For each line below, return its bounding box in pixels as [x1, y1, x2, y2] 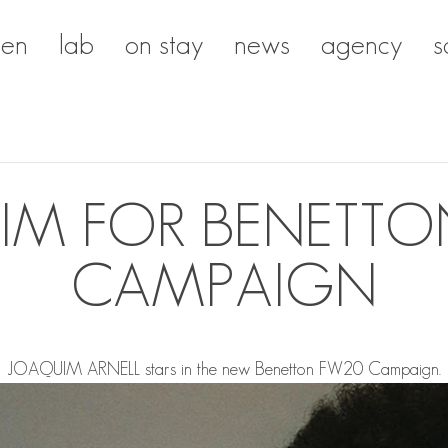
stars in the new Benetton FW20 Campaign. [139, 359, 441, 379]
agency [320, 29, 402, 60]
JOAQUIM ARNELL [6, 359, 140, 379]
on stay [124, 29, 203, 60]
